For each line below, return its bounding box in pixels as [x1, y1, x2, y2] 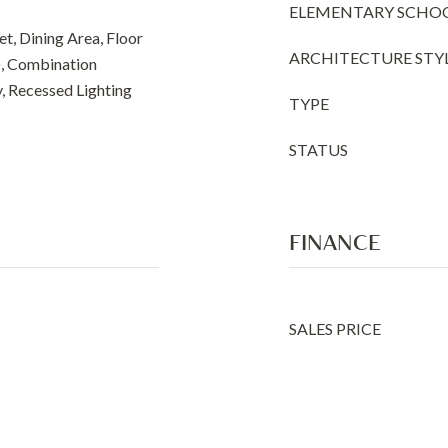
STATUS [289, 140, 348, 159]
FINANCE [289, 228, 380, 256]
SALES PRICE [289, 319, 381, 338]
